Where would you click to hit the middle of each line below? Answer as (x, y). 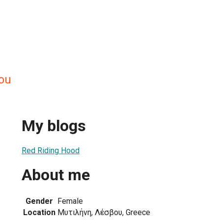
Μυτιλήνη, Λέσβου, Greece (104, 212)
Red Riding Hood (51, 150)
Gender (39, 201)
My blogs (54, 126)
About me (56, 175)
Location (39, 212)
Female (70, 201)
